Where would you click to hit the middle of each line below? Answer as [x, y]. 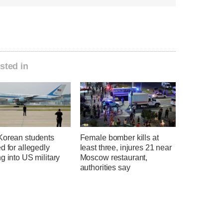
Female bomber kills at [119, 138]
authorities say [105, 168]
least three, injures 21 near [126, 148]
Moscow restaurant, [114, 158]
